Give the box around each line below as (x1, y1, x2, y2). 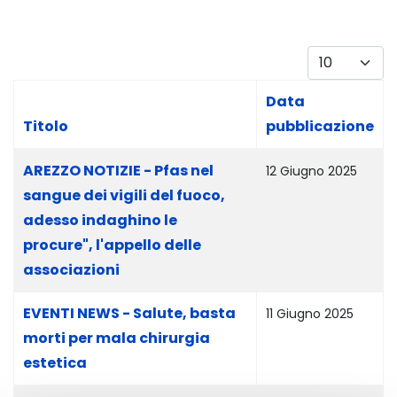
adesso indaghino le (23, 210, 177, 230)
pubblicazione (266, 116, 374, 136)
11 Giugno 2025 (266, 305, 354, 323)
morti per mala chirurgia (23, 328, 210, 348)
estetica (23, 353, 87, 373)
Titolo (23, 116, 68, 136)
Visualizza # (307, 47, 388, 67)
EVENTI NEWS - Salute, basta (23, 303, 236, 323)
